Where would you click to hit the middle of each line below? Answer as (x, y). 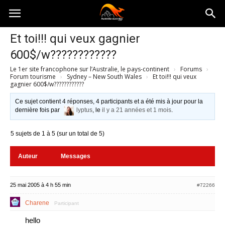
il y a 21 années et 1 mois (137, 110)
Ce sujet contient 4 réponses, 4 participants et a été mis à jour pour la (109, 101)
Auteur (28, 156)
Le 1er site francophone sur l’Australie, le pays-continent (90, 69)
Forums (191, 69)
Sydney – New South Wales (104, 77)
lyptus (85, 110)
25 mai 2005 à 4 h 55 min (40, 185)
